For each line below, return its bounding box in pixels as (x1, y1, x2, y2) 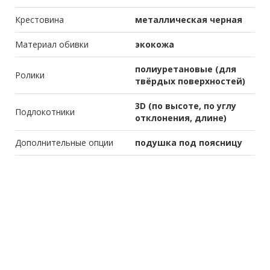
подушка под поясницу (135, 137, 242, 149)
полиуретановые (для (135, 63, 236, 75)
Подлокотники (15, 106, 75, 118)
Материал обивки (15, 39, 89, 51)
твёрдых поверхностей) (135, 75, 245, 87)
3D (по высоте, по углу (135, 100, 236, 112)
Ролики (15, 69, 45, 81)
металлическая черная (135, 14, 242, 26)
